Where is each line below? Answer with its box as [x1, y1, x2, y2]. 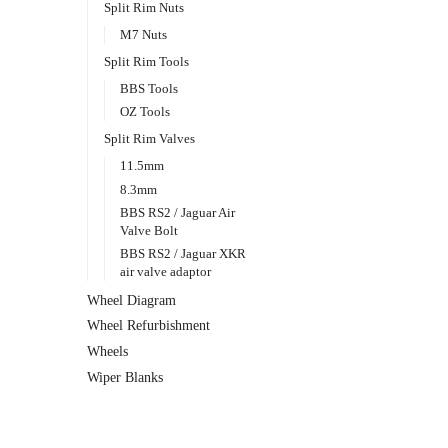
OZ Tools [120, 104, 171, 120]
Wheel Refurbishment [87, 318, 210, 334]
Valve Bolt [120, 222, 179, 238]
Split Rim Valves [103, 131, 195, 147]
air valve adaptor [120, 263, 212, 279]
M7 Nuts [120, 26, 168, 42]
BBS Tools [120, 81, 179, 97]
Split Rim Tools [103, 53, 189, 69]
